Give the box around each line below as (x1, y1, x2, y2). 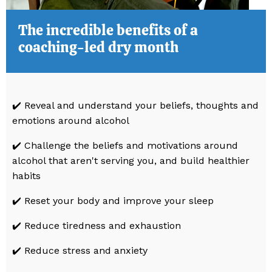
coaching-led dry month (18, 37, 178, 56)
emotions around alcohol (12, 114, 129, 126)
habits (12, 169, 41, 182)
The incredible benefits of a (18, 20, 198, 39)
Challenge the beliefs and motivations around (24, 139, 238, 151)
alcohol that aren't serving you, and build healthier (12, 154, 250, 166)
